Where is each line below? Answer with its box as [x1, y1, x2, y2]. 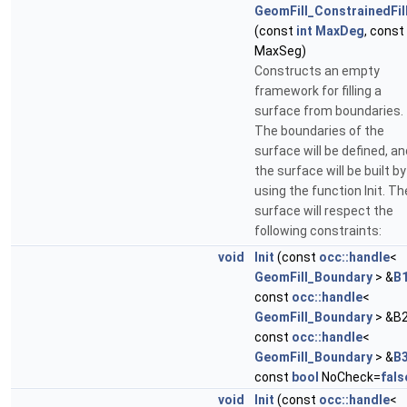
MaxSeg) [254, 44, 306, 58]
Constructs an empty [254, 64, 380, 78]
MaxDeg [315, 24, 364, 38]
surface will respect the [254, 203, 393, 218]
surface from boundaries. [254, 104, 403, 118]
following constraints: [254, 223, 382, 238]
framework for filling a [254, 84, 382, 98]
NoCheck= [319, 370, 381, 384]
